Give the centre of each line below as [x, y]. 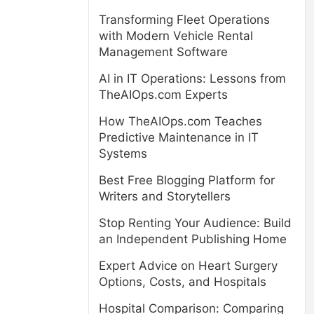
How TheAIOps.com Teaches [180, 121]
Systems [123, 153]
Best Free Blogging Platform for [187, 180]
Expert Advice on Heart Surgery [188, 266]
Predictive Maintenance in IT [179, 137]
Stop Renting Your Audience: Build [195, 223]
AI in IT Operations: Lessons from [192, 78]
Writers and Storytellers [165, 196]
